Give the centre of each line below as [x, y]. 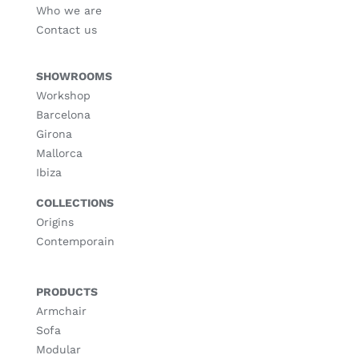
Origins [54, 222]
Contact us [66, 30]
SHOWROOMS [74, 76]
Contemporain [75, 241]
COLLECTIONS [75, 203]
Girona [54, 134]
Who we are [69, 10]
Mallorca [59, 153]
